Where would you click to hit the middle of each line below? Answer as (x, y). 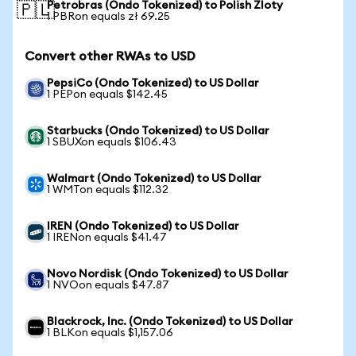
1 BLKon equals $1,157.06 (110, 333)
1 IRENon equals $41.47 (107, 238)
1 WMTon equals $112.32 (108, 190)
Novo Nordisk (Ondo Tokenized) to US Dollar (168, 274)
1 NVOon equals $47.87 (108, 285)
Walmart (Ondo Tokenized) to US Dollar (154, 179)
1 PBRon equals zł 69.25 (108, 17)
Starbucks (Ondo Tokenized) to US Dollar (158, 131)
